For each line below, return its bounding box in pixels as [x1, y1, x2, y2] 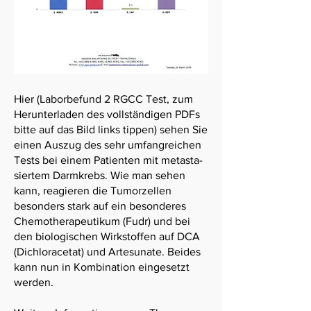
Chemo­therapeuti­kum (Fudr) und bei [14, 215, 190, 227]
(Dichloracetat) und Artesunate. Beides [14, 246, 201, 258]
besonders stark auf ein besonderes [14, 200, 186, 212]
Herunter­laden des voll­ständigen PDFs [14, 108, 200, 120]
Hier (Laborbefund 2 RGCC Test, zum [14, 93, 193, 105]
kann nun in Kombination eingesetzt [14, 261, 190, 273]
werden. [14, 276, 56, 288]
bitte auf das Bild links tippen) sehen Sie [14, 124, 208, 135]
